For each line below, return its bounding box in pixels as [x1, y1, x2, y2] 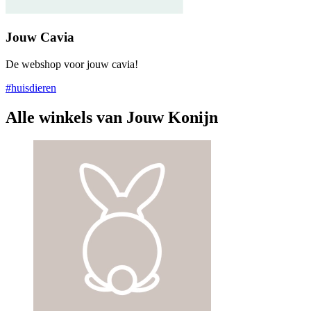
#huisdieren [6, 81, 56, 94]
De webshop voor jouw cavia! [6, 58, 138, 70]
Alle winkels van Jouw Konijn [6, 108, 218, 126]
